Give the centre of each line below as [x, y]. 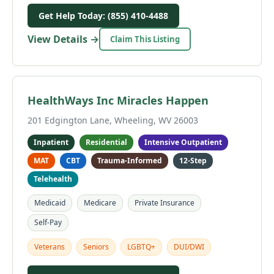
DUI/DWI [189, 247]
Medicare [100, 203]
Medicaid [50, 203]
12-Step [193, 161]
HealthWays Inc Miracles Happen [118, 100]
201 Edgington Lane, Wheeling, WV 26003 [113, 120]
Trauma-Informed [130, 161]
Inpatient [51, 142]
